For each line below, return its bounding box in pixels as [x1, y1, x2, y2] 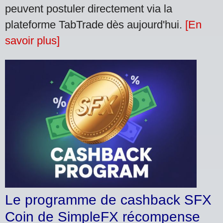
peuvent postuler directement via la [5, 2, 172, 15]
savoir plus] [5, 34, 60, 47]
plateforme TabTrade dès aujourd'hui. [5, 18, 185, 31]
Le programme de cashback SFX [5, 192, 212, 208]
